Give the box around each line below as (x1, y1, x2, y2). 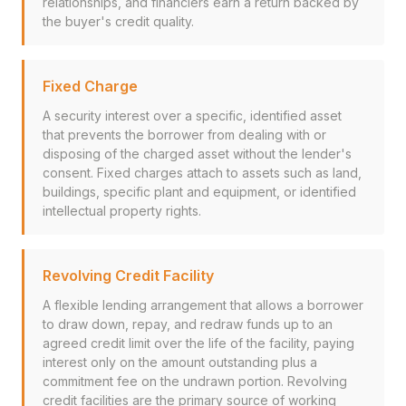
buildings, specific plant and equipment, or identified (43, 184, 356, 199)
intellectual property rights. (43, 203, 201, 218)
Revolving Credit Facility (43, 266, 214, 285)
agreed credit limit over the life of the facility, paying (43, 335, 354, 351)
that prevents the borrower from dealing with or (43, 127, 326, 142)
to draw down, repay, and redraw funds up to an (43, 316, 333, 332)
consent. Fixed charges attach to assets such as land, (43, 165, 362, 180)
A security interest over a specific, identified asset (43, 108, 342, 123)
